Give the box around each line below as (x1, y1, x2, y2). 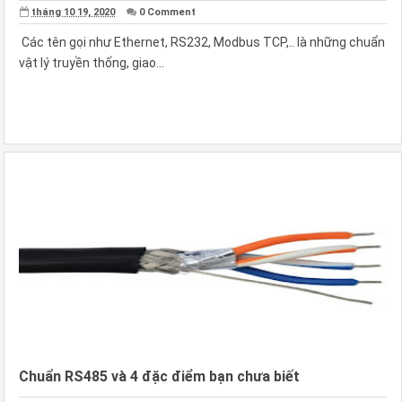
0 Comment (139, 5, 197, 18)
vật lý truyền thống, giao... (19, 55, 164, 70)
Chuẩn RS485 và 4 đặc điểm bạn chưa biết (19, 367, 300, 385)
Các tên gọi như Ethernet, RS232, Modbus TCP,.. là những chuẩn (19, 34, 385, 49)
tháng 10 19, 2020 (31, 5, 116, 18)
